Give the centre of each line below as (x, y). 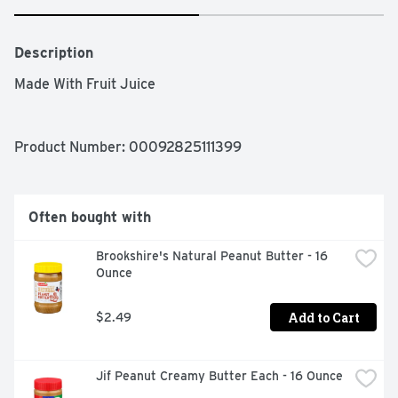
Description (54, 53)
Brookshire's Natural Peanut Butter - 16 (212, 256)
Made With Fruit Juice (85, 84)
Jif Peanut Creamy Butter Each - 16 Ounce (219, 376)
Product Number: (72, 147)
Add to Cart (323, 317)
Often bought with (90, 218)
